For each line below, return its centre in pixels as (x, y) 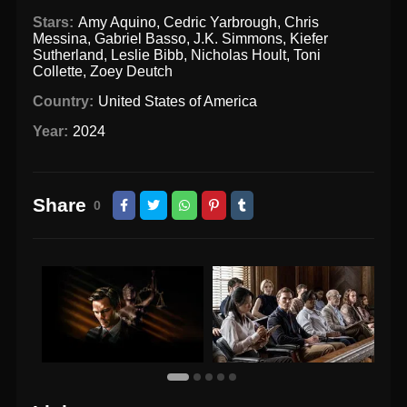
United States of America (177, 102)
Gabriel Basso (141, 39)
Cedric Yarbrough (220, 23)
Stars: (54, 23)
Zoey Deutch (132, 72)
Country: (64, 102)
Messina (60, 39)
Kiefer (309, 39)
